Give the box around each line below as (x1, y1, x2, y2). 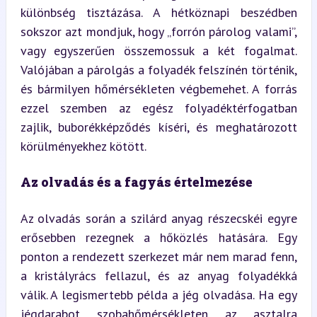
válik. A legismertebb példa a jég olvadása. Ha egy (20, 286, 297, 303)
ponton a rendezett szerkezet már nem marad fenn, (20, 248, 297, 265)
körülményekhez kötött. (20, 137, 146, 154)
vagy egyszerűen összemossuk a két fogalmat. (20, 42, 297, 59)
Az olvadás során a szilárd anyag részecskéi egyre (20, 209, 297, 226)
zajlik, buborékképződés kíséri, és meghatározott (20, 118, 297, 135)
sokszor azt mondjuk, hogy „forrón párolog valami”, (20, 23, 297, 40)
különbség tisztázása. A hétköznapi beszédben (20, 4, 297, 21)
